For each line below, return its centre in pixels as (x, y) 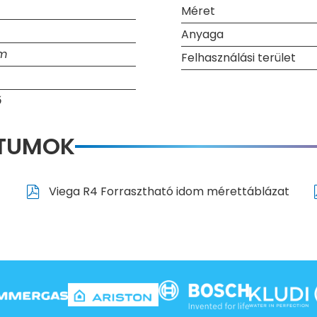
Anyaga (202, 35)
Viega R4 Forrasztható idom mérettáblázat (167, 192)
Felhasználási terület (238, 58)
